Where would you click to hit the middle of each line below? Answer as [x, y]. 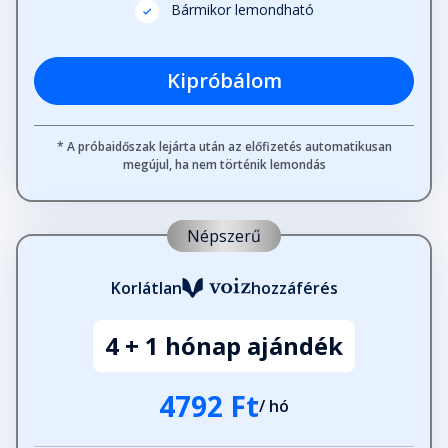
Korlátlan [146, 288]
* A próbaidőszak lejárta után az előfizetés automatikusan [224, 147]
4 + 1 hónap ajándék [224, 346]
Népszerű [224, 236]
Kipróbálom [224, 81]
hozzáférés [294, 288]
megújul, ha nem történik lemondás [224, 165]
